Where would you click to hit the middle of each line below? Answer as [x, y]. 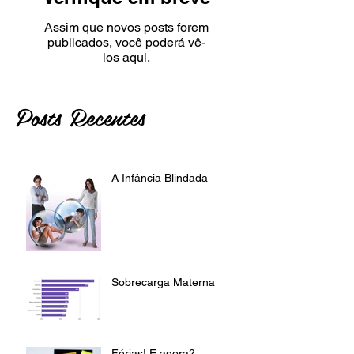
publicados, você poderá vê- [126, 42]
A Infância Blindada [160, 177]
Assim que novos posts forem [126, 27]
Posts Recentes [81, 116]
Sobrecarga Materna [163, 282]
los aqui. [126, 57]
